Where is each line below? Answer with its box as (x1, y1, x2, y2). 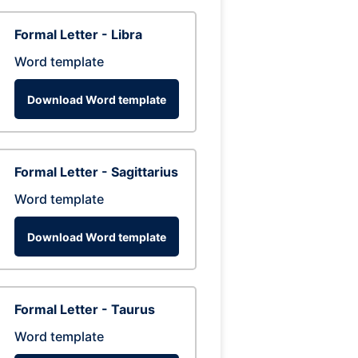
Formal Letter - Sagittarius (14, 164, 178, 180)
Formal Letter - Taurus (14, 301, 155, 317)
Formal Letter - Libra (14, 26, 142, 42)
